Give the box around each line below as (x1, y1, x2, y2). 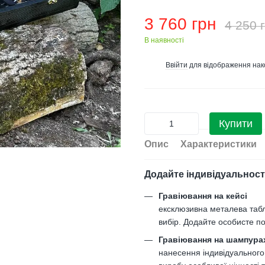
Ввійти (166, 60, 188, 69)
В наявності (144, 36, 184, 44)
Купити (219, 118, 253, 130)
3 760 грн (144, 15, 216, 33)
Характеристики (180, 139, 257, 149)
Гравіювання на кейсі (159, 191, 247, 201)
